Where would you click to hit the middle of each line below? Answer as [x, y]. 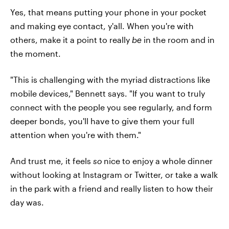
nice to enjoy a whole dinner [157, 161]
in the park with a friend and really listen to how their [112, 188]
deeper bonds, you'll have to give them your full [102, 121]
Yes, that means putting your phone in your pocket [108, 12]
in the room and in [178, 39]
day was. [27, 202]
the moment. [36, 53]
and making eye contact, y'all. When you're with [102, 26]
